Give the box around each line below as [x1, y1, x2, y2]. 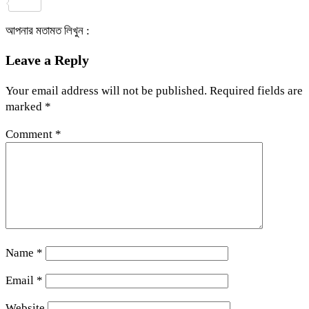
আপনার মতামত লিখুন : [6, 23, 90, 37]
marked [6, 99, 45, 113]
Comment [6, 127, 55, 141]
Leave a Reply [6, 52, 89, 68]
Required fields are [210, 83, 303, 97]
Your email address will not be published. [6, 83, 207, 97]
